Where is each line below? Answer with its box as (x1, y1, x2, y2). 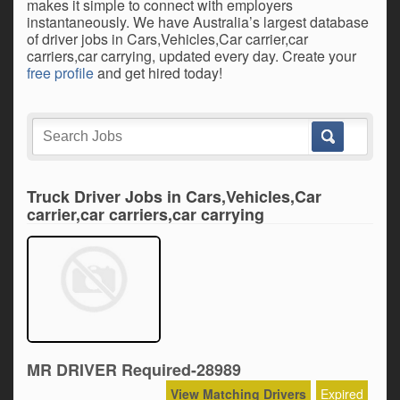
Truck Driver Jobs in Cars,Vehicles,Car (27, 185, 321, 208)
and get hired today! (94, 62, 222, 83)
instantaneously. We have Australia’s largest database (27, 12, 369, 32)
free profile (27, 62, 94, 83)
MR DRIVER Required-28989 (27, 358, 241, 381)
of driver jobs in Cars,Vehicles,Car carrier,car (27, 29, 308, 49)
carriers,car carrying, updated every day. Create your (27, 46, 356, 66)
